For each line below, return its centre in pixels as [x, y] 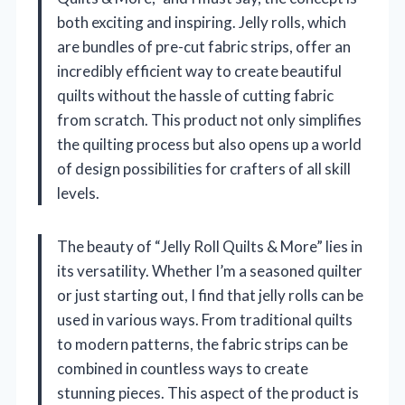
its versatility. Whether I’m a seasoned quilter [210, 270]
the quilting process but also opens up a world [209, 144]
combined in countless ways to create [183, 368]
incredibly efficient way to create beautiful [199, 71]
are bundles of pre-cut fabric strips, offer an [204, 46]
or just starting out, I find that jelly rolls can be [210, 295]
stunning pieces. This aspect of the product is [208, 392]
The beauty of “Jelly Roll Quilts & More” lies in [210, 246]
